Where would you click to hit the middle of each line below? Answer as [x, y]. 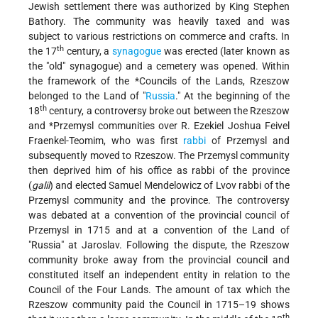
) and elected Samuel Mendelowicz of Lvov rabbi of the [170, 186]
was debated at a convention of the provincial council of [159, 215]
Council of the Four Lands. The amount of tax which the [159, 290]
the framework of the [82, 81]
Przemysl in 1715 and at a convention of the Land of [159, 230]
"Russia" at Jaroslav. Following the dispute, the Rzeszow [159, 245]
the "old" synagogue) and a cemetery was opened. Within [159, 66]
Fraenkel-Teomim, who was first [106, 141]
